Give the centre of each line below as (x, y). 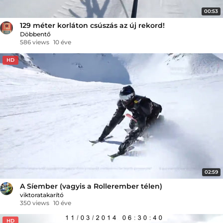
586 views (35, 42)
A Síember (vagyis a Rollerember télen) (91, 186)
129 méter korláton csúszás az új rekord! (92, 25)
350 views (35, 203)
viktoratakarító (42, 195)
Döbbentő (35, 34)
